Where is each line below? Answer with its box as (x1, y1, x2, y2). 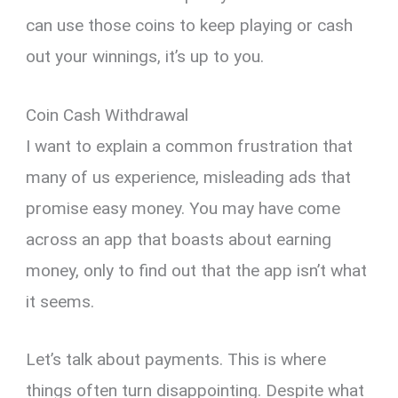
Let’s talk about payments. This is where (26, 349, 327, 370)
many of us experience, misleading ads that (26, 166, 352, 187)
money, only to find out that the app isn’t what (26, 259, 368, 281)
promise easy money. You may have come (26, 197, 341, 219)
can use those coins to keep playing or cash (26, 15, 354, 36)
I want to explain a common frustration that (26, 135, 354, 156)
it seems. (26, 291, 95, 312)
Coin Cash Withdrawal (26, 104, 189, 125)
